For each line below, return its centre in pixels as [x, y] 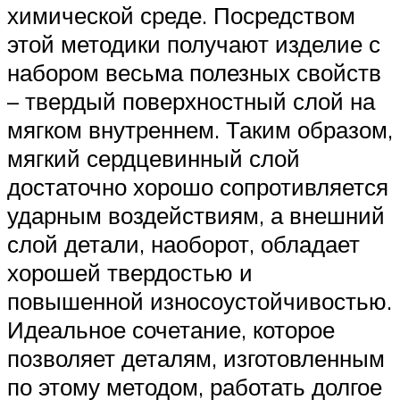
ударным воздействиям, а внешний [196, 215]
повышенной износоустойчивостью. [200, 300]
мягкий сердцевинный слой [154, 158]
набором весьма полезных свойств [194, 72]
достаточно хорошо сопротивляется [198, 186]
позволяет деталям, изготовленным [196, 358]
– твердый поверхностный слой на [191, 100]
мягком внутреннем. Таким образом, [200, 129]
